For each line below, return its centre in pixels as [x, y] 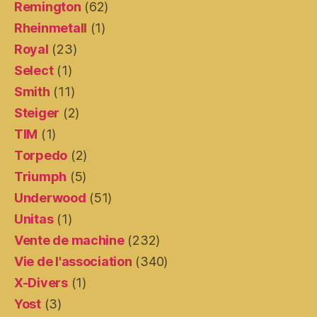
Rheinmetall [51, 28]
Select [34, 70]
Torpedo [41, 155]
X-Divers [41, 282]
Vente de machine [69, 240]
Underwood [50, 197]
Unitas [34, 219]
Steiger [37, 113]
